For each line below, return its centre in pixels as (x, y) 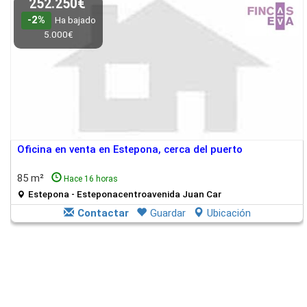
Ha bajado (75, 20)
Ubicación (229, 213)
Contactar (103, 213)
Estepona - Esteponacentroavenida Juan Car (125, 194)
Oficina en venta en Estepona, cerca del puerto (130, 149)
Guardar (168, 213)
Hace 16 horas (91, 179)
